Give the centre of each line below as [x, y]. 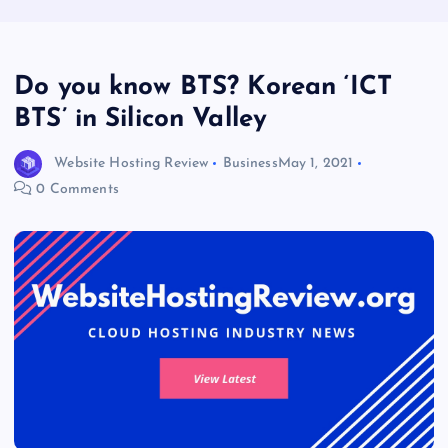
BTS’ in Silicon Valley [141, 120]
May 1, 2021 [315, 163]
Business [250, 163]
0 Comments [75, 190]
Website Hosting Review [131, 163]
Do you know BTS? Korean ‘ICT [203, 88]
